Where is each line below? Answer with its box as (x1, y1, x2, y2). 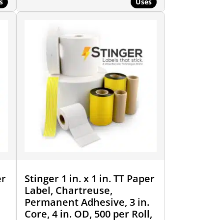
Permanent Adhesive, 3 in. (24, 195, 149, 209)
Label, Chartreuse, (24, 183, 112, 197)
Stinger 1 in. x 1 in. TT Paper (24, 171, 155, 185)
